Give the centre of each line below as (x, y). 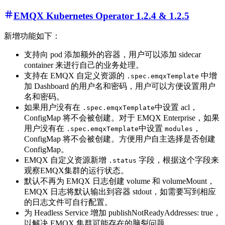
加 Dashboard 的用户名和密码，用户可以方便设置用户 (120, 86)
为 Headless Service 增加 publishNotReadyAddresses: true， (123, 212)
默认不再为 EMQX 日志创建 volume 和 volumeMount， (120, 181)
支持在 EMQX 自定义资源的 (75, 75)
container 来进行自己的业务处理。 (84, 65)
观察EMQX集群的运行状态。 (76, 170)
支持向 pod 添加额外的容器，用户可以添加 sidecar (113, 54)
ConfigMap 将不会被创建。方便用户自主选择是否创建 (120, 139)
